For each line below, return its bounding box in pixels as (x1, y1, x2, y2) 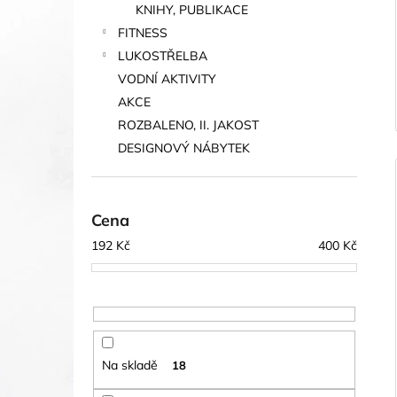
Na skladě (101, 357, 158, 374)
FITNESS (118, 25, 167, 41)
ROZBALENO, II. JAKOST (118, 117, 259, 133)
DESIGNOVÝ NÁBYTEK (118, 140, 250, 156)
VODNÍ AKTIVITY (118, 71, 216, 87)
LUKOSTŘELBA (118, 48, 207, 64)
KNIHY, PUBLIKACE (136, 2, 248, 18)
